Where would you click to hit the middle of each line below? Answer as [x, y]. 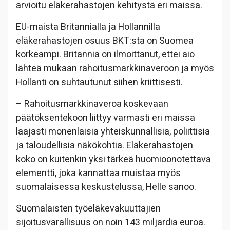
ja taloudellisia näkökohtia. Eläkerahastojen [104, 145]
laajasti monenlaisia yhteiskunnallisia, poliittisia [113, 131]
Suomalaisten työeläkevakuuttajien [88, 208]
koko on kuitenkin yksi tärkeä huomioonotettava [113, 159]
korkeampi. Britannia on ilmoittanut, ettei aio [105, 54]
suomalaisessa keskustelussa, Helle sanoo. [106, 187]
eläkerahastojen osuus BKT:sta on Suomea [105, 41]
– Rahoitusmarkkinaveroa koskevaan [92, 104]
